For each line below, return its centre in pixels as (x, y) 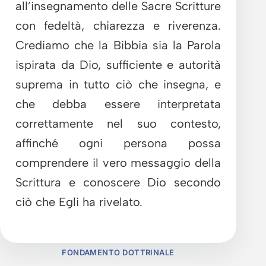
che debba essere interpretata (118, 104)
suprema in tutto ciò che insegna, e (118, 84)
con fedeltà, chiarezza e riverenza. (118, 25)
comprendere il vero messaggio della (118, 162)
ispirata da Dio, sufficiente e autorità (118, 64)
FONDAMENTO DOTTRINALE (118, 252)
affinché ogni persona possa (118, 143)
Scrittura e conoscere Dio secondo (118, 182)
